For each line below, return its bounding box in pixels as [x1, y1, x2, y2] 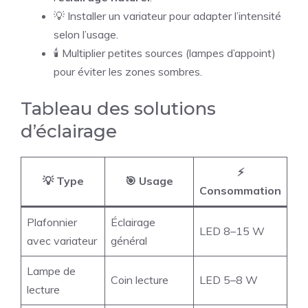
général [111, 234, 147, 248]
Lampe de [27, 264, 76, 278]
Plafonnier [27, 215, 77, 230]
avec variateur [27, 234, 97, 248]
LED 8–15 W [199, 224, 265, 239]
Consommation [199, 184, 281, 198]
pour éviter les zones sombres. [54, 65, 202, 79]
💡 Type [42, 174, 84, 188]
